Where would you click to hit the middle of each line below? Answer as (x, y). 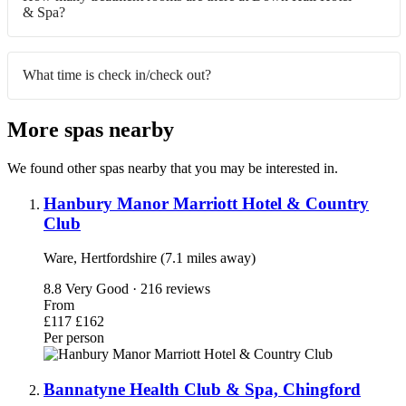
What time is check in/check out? (117, 75)
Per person (74, 338)
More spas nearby (91, 129)
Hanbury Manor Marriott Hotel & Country (206, 203)
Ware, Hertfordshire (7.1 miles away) (150, 258)
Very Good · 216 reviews (138, 289)
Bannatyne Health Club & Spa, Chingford (202, 390)
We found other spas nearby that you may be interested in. (173, 168)
